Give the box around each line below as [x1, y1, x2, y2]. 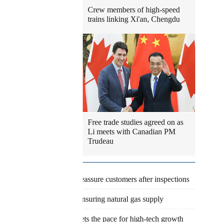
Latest [52, 158, 68, 166]
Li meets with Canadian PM [88, 127, 175, 136]
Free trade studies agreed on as [88, 118, 183, 126]
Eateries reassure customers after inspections [52, 175, 189, 183]
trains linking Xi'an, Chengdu [88, 15, 180, 23]
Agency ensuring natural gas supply [52, 195, 164, 203]
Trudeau [88, 137, 113, 145]
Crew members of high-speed [88, 5, 180, 14]
